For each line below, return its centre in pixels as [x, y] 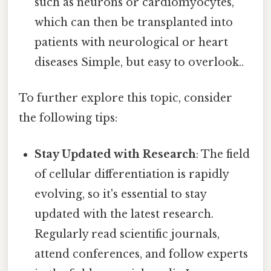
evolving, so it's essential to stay [121, 194]
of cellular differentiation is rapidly [132, 174]
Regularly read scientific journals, [127, 234]
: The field [223, 154]
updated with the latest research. [124, 214]
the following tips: [68, 118]
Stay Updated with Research [116, 154]
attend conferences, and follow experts [142, 254]
